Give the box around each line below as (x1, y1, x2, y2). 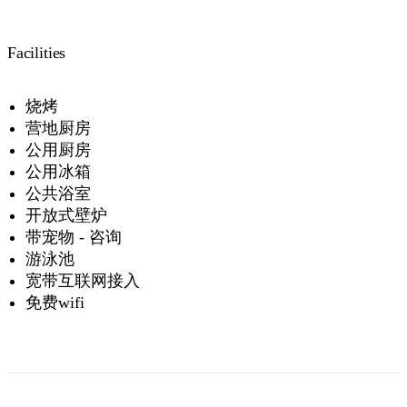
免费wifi (25, 293, 84, 312)
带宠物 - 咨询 (25, 227, 122, 246)
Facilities (7, 43, 66, 62)
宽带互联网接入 (25, 271, 140, 290)
